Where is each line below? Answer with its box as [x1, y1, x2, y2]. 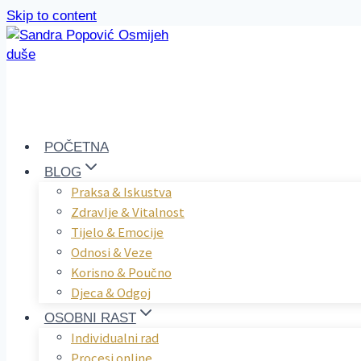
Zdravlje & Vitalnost [71, 202, 185, 219]
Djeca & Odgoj [71, 283, 151, 300]
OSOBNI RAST [44, 310, 136, 326]
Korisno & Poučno [71, 263, 172, 280]
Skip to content [6, 8, 97, 23]
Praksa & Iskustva [71, 182, 172, 199]
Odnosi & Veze [71, 243, 152, 259]
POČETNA [44, 139, 109, 155]
